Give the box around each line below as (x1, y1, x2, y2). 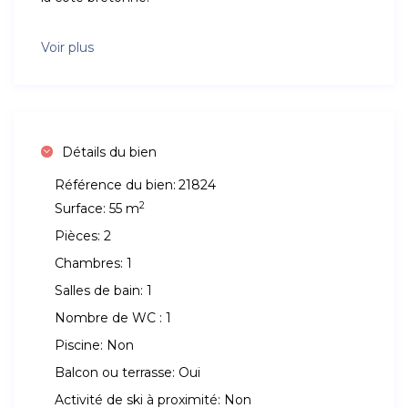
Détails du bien (62, 144, 158, 161)
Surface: (55, 200, 107, 218)
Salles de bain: (55, 282, 144, 300)
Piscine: (55, 337, 104, 354)
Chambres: (55, 255, 124, 272)
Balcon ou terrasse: (55, 364, 176, 382)
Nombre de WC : (55, 310, 163, 327)
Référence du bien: (55, 177, 177, 194)
